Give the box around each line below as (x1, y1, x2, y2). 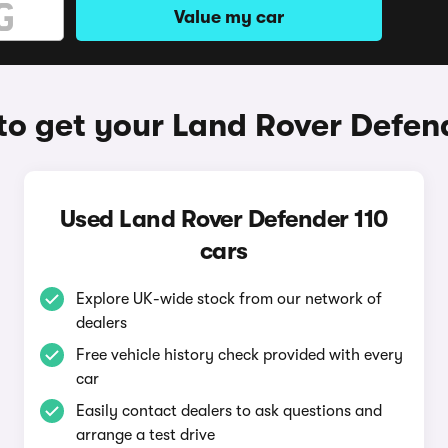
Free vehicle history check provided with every (75, 346, 403, 364)
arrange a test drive (75, 426, 215, 444)
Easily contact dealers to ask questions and (75, 402, 382, 420)
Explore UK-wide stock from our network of (75, 290, 382, 308)
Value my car (174, 7, 284, 27)
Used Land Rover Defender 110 (59, 205, 388, 233)
